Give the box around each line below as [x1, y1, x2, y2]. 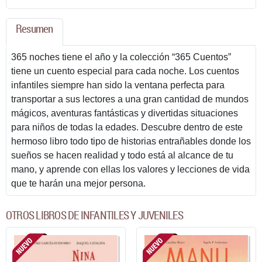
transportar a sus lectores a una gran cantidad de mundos [11, 94, 249, 104]
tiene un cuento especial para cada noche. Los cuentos [11, 65, 239, 76]
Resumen [16, 20, 53, 36]
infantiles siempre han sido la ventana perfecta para [11, 80, 225, 90]
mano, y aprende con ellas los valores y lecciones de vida [11, 164, 250, 174]
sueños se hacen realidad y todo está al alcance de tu [11, 150, 233, 160]
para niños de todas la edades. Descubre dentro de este [11, 122, 243, 132]
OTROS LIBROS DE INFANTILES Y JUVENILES [6, 207, 183, 223]
